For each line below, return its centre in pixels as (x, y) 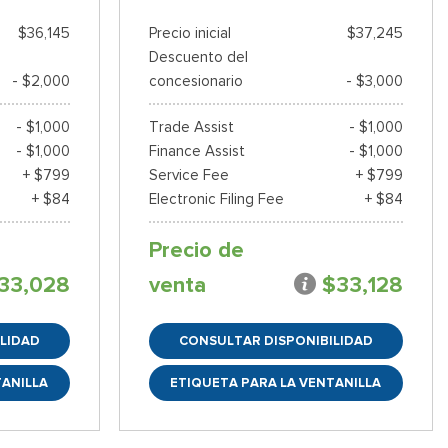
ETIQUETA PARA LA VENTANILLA (276, 383)
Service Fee (188, 175)
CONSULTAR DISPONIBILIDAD (275, 341)
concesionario (195, 81)
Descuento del (198, 57)
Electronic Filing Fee (216, 199)
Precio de (196, 250)
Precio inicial (189, 33)
